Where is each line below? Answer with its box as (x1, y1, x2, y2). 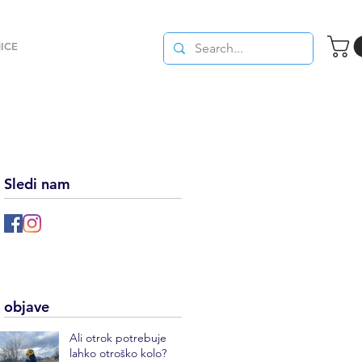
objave (4, 297, 49, 316)
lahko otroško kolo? (69, 345, 166, 360)
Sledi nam (4, 174, 70, 193)
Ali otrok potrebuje (69, 330, 166, 345)
